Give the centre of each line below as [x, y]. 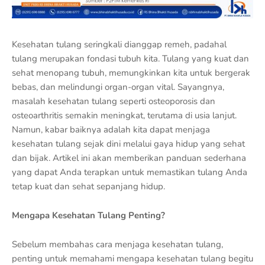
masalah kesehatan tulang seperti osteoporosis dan [114, 101]
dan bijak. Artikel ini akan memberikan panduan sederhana [129, 158]
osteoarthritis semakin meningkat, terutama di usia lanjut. [124, 115]
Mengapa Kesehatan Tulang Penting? [88, 215]
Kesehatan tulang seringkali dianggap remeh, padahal [119, 44]
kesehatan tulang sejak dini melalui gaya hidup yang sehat [128, 144]
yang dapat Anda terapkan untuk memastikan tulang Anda [130, 172]
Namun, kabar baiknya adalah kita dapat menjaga [111, 130]
